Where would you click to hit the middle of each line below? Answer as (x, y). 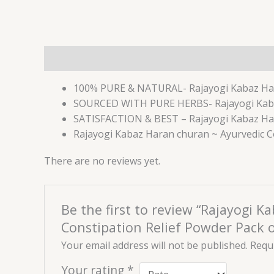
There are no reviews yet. (102, 161)
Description (72, 58)
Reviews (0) (139, 58)
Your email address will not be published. (154, 246)
